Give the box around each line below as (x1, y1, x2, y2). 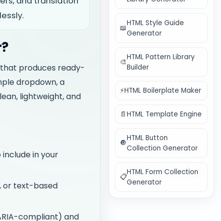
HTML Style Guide (127, 18, 184, 28)
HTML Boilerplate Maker (124, 86, 202, 96)
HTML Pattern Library (127, 52, 195, 62)
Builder (127, 62, 149, 72)
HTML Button (127, 133, 168, 143)
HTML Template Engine (127, 110, 202, 119)
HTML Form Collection (127, 167, 199, 177)
